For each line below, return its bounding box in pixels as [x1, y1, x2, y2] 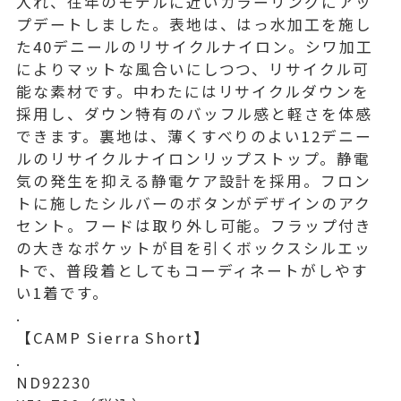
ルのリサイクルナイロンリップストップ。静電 [16, 147, 371, 169]
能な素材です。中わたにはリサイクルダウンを [16, 80, 371, 102]
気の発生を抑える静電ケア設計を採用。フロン [16, 169, 372, 192]
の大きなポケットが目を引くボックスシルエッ [16, 236, 372, 259]
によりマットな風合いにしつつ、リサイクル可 [16, 57, 371, 80]
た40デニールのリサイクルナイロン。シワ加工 [16, 35, 374, 57]
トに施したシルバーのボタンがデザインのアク [16, 192, 372, 214]
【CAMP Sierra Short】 [16, 326, 211, 348]
